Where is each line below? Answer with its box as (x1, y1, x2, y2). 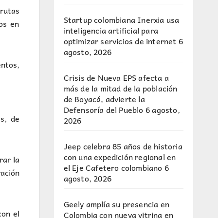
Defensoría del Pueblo (63, 103, 144, 116)
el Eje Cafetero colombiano (63, 161, 163, 174)
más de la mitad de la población (63, 82, 178, 94)
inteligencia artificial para (63, 24, 159, 36)
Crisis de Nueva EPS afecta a (63, 71, 169, 84)
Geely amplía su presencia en (63, 198, 170, 210)
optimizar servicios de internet (63, 35, 177, 47)
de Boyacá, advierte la (63, 92, 145, 105)
